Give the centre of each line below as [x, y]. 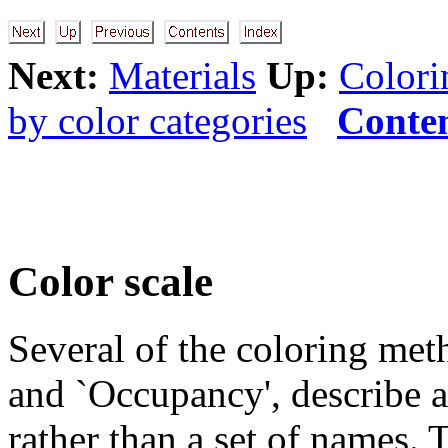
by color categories [157, 120]
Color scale [110, 281]
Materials [182, 75]
